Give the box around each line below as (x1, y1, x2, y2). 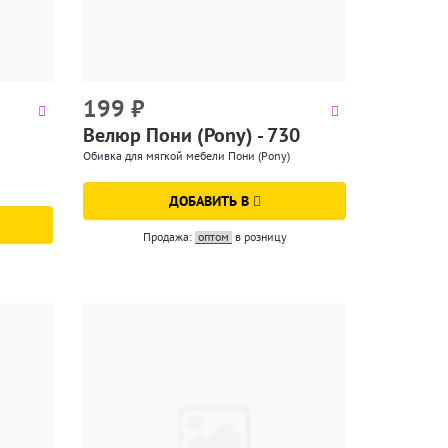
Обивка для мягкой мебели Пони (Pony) (83, 148, 291, 164)
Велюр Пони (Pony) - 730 (83, 122, 301, 149)
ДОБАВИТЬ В (168, 192, 253, 211)
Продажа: (142, 229, 195, 245)
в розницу (234, 229, 287, 245)
